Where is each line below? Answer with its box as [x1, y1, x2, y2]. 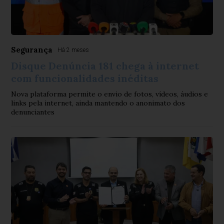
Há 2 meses [57, 46, 89, 53]
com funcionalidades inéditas [11, 72, 159, 84]
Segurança [11, 45, 53, 54]
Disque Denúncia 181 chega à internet [11, 59, 199, 72]
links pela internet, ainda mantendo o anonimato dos [11, 98, 185, 107]
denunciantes [11, 107, 55, 116]
